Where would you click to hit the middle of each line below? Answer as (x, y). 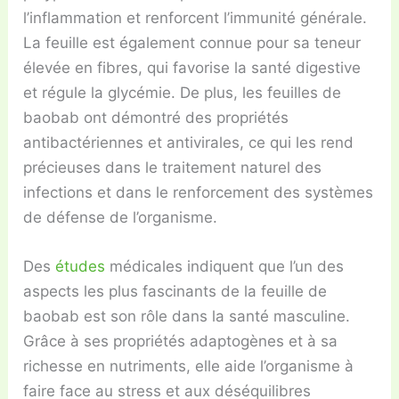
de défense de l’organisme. (121, 217)
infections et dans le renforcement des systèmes (199, 192)
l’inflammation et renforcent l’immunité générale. (195, 17)
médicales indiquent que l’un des (225, 266)
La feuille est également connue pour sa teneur (192, 42)
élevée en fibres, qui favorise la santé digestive (192, 67)
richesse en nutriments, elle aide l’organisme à (189, 366)
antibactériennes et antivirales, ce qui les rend (189, 142)
